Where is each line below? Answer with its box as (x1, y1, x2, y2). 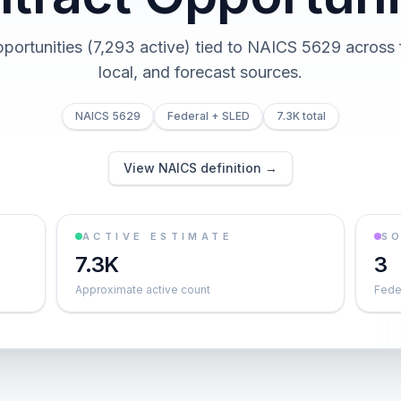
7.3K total (277, 109, 326, 123)
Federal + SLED (167, 109, 250, 123)
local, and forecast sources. (98, 63, 303, 81)
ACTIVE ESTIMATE (82, 230, 233, 243)
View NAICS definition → (124, 160, 277, 175)
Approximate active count (75, 283, 210, 296)
